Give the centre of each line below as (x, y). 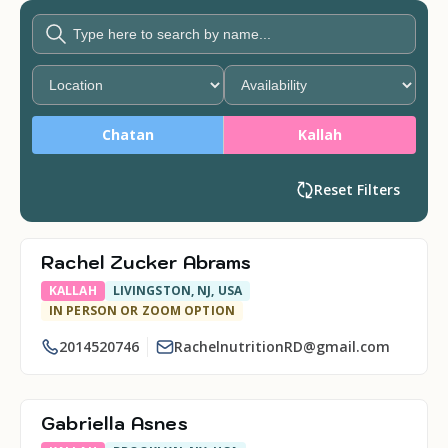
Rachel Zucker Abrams (146, 262)
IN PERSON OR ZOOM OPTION (142, 310)
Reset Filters (357, 189)
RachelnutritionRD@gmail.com (282, 346)
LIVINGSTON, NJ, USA (177, 290)
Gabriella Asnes (114, 423)
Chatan (127, 134)
